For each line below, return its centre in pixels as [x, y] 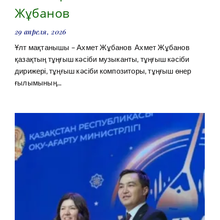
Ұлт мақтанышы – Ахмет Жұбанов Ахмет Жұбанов [102, 47]
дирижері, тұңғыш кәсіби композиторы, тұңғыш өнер [103, 70]
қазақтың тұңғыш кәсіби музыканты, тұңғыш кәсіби [102, 59]
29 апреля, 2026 [41, 31]
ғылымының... [38, 82]
